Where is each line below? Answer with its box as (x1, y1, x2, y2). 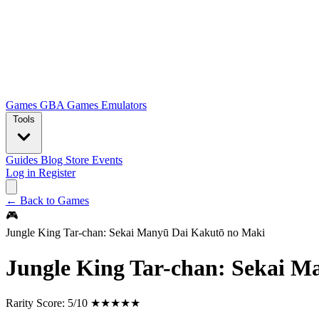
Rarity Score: (6, 297, 65, 310)
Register (38, 167, 75, 179)
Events (92, 154, 122, 167)
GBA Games (40, 99, 101, 112)
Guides (6, 154, 41, 167)
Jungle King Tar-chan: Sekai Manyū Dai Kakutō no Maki (6, 226, 265, 239)
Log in (6, 167, 38, 179)
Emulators (101, 99, 147, 112)
